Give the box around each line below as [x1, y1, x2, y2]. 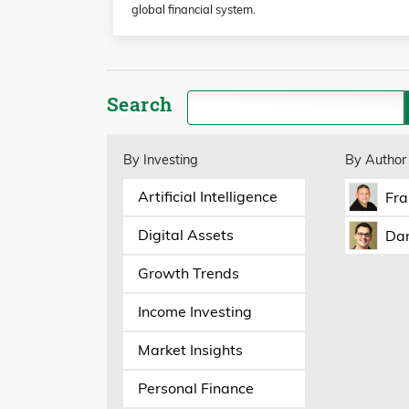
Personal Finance [137, 379, 254, 398]
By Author [344, 151, 406, 168]
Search [107, 90, 173, 117]
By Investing [122, 151, 198, 168]
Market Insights [137, 341, 243, 360]
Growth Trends [137, 264, 239, 283]
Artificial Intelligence [137, 187, 278, 206]
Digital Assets [137, 225, 234, 245]
